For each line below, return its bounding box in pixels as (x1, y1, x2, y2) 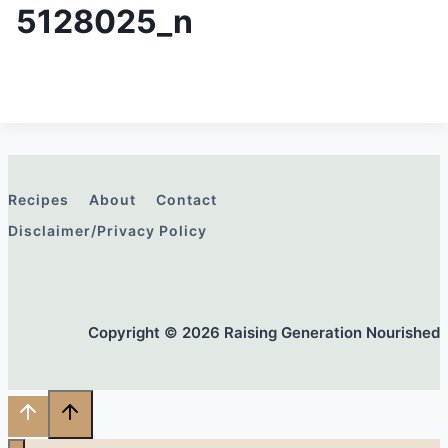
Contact (156, 191, 217, 209)
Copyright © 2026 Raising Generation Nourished (88, 322, 440, 342)
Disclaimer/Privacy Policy (8, 221, 207, 239)
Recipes (8, 191, 69, 209)
